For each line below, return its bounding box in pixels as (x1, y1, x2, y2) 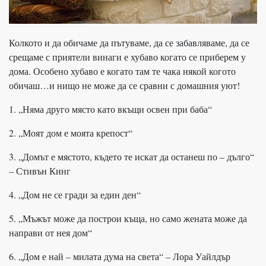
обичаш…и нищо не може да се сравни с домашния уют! (9, 78, 240, 91)
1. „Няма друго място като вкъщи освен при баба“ (9, 102, 212, 115)
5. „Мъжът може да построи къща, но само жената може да (9, 211, 247, 224)
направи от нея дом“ (9, 226, 92, 239)
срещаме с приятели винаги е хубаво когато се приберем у (9, 50, 246, 63)
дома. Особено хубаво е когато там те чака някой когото (9, 64, 236, 77)
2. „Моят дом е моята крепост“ (9, 126, 132, 139)
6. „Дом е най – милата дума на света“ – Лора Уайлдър (9, 249, 230, 262)
